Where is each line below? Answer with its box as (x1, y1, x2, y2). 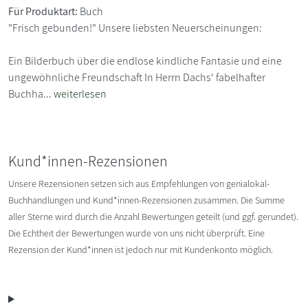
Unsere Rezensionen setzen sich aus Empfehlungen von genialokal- (8, 177, 269, 190)
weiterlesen (54, 87, 107, 102)
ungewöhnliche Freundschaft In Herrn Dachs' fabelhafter (8, 70, 265, 85)
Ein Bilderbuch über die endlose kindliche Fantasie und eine (8, 54, 282, 69)
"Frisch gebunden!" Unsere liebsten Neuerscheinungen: (8, 21, 262, 36)
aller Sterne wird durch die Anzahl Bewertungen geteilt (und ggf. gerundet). (8, 210, 298, 223)
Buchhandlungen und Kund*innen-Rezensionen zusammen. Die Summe (8, 194, 285, 207)
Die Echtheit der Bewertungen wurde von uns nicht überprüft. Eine (8, 227, 265, 240)
